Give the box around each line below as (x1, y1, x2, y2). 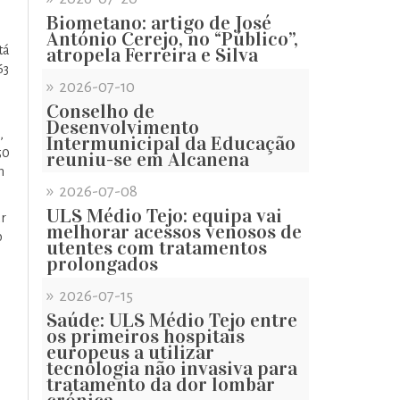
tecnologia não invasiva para (46, 356, 297, 380)
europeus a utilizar (46, 340, 214, 364)
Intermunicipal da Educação (46, 131, 296, 155)
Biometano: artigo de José (46, 11, 271, 35)
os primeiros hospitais (46, 324, 245, 348)
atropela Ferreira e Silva (46, 43, 258, 67)
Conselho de (46, 99, 154, 123)
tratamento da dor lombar (46, 372, 275, 396)
